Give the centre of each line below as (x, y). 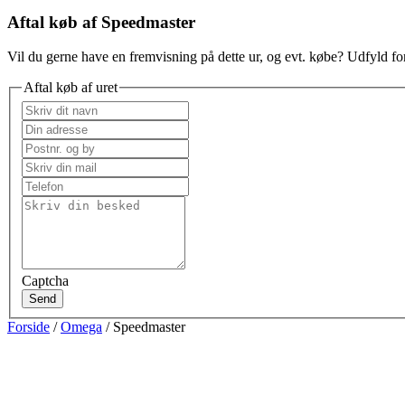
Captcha (45, 280)
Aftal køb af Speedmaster (101, 22)
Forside (28, 326)
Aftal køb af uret (71, 88)
